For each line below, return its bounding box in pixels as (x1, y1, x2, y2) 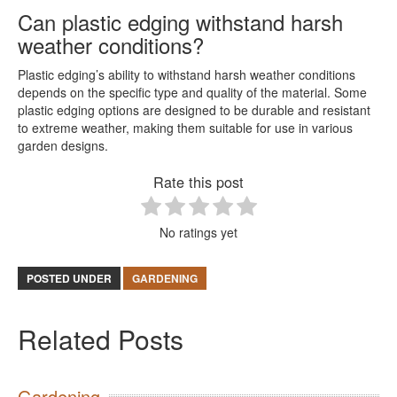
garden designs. (18, 136, 108, 154)
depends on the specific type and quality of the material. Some (18, 83, 367, 101)
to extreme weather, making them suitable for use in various (18, 119, 353, 136)
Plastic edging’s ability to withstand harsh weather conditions (18, 66, 355, 83)
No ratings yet (160, 223, 237, 241)
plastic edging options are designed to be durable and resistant (18, 101, 370, 119)
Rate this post (153, 171, 244, 192)
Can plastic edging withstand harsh (18, 6, 343, 37)
